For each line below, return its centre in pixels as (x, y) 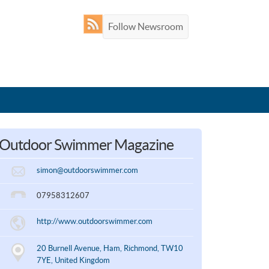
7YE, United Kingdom (73, 261)
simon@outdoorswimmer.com (87, 170)
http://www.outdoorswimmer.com (94, 221)
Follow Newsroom (146, 26)
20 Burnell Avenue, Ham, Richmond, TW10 (110, 249)
